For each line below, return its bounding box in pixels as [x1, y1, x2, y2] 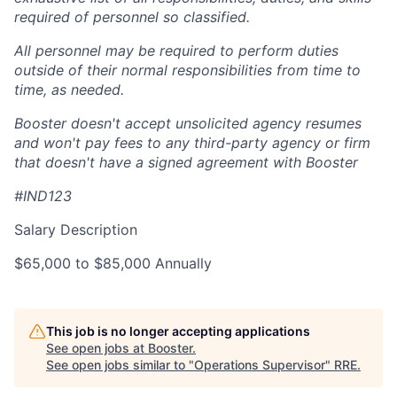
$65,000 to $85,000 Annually [14, 254, 212, 272]
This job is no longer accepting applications [46, 323, 310, 339]
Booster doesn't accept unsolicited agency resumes [14, 114, 362, 132]
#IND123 [14, 187, 72, 205]
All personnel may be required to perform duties [14, 42, 339, 59]
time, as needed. [14, 81, 124, 98]
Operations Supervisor [194, 357, 325, 372]
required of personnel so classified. [14, 8, 250, 26]
